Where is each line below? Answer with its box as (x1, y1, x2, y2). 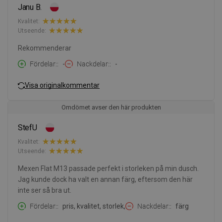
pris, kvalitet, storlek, (62, 202, 125, 211)
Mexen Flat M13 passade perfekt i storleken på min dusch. (18, 165, 199, 173)
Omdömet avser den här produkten (61, 104, 161, 111)
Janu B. (18, 2, 42, 12)
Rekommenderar (18, 44, 71, 53)
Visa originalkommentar (25, 81, 100, 89)
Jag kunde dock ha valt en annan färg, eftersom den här (18, 175, 193, 184)
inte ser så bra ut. (18, 186, 71, 195)
